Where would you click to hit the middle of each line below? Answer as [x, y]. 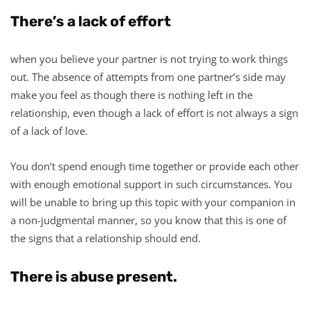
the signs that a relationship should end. [106, 238]
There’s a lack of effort [91, 21]
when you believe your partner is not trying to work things [149, 58]
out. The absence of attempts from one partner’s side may [148, 76]
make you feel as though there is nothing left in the [131, 94]
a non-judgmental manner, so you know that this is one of [148, 220]
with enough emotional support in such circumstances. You [151, 184]
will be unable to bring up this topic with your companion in [153, 202]
